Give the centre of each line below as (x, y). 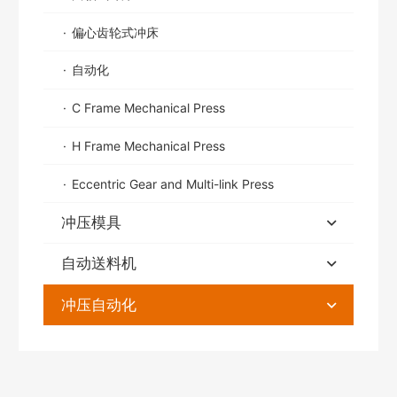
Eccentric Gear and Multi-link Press (173, 183)
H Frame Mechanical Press (149, 146)
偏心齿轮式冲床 (116, 32)
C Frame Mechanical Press (149, 108)
